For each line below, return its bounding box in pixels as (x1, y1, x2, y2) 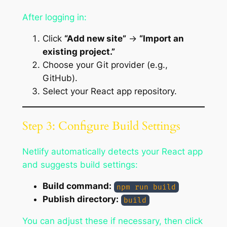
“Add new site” (64, 33, 126, 44)
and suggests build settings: (22, 159, 138, 170)
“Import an (139, 33, 184, 44)
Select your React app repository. (42, 86, 177, 97)
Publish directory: (42, 194, 119, 205)
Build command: (42, 181, 111, 192)
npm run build (117, 182, 176, 192)
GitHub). (42, 73, 78, 84)
